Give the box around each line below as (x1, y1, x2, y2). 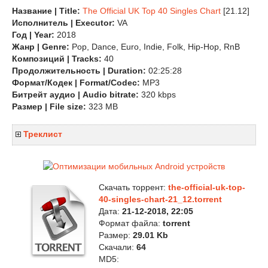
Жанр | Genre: (12, 42, 69, 51)
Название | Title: (12, 6, 83, 16)
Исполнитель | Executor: (12, 18, 115, 28)
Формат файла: (99, 218, 163, 228)
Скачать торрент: (99, 182, 168, 192)
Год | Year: (12, 30, 54, 39)
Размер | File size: (12, 102, 89, 111)
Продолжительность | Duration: (12, 66, 146, 75)
